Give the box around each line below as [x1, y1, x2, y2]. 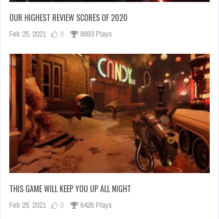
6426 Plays [78, 199, 112, 211]
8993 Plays [78, 28, 112, 39]
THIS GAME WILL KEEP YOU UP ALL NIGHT [9, 183, 131, 195]
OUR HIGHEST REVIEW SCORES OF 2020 [9, 11, 128, 23]
